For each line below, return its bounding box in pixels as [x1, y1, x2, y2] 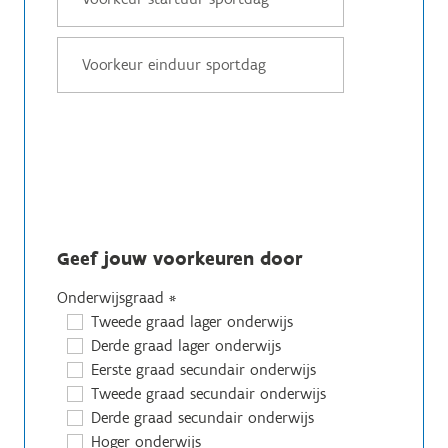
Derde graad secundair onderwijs [91, 408, 314, 427]
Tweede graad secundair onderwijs [91, 384, 326, 403]
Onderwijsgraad [57, 288, 169, 307]
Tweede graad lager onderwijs [91, 312, 293, 331]
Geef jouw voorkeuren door [57, 247, 303, 270]
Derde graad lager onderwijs [91, 336, 281, 355]
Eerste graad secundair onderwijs [91, 360, 316, 379]
